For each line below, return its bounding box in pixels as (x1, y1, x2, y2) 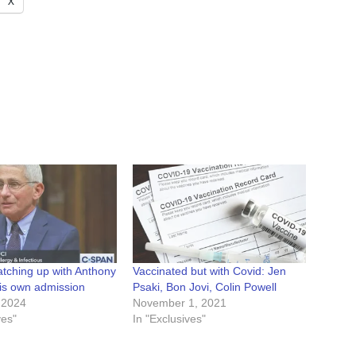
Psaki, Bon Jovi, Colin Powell (132, 281, 277, 294)
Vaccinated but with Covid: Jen (132, 265, 286, 278)
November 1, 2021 (132, 296, 226, 310)
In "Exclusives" (132, 312, 206, 326)
